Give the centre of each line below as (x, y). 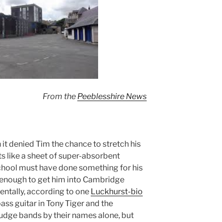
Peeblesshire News (112, 97)
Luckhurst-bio (117, 192)
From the (60, 97)
